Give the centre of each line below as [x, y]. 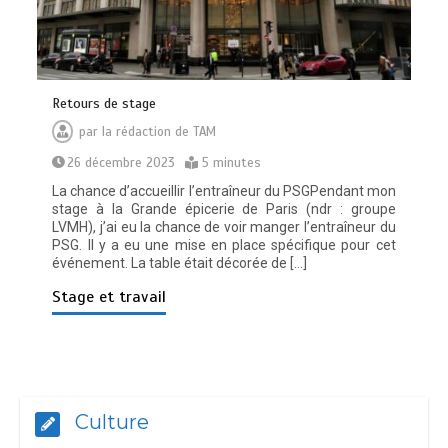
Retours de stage [104, 103]
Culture [112, 421]
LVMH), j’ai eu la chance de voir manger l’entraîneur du [224, 226]
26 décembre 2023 [121, 162]
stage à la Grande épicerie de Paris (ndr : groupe [224, 208]
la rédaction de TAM [159, 131]
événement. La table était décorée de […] [180, 262]
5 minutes [232, 162]
